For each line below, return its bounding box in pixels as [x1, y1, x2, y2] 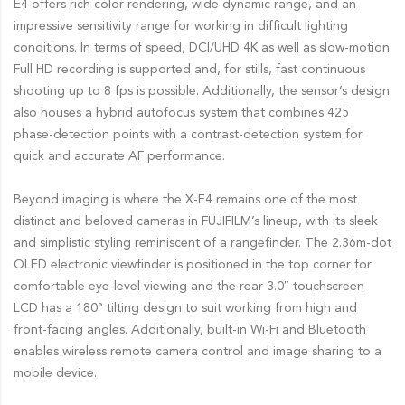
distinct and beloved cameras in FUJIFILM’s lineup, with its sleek [14, 214, 378, 228]
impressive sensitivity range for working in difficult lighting [14, 19, 348, 33]
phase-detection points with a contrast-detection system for [14, 127, 363, 141]
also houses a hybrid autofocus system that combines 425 [14, 106, 349, 119]
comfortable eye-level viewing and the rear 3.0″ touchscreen [14, 279, 364, 293]
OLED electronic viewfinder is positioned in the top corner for [14, 258, 372, 271]
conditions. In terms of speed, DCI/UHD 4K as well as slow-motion [14, 41, 390, 54]
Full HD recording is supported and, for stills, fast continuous [14, 62, 365, 76]
